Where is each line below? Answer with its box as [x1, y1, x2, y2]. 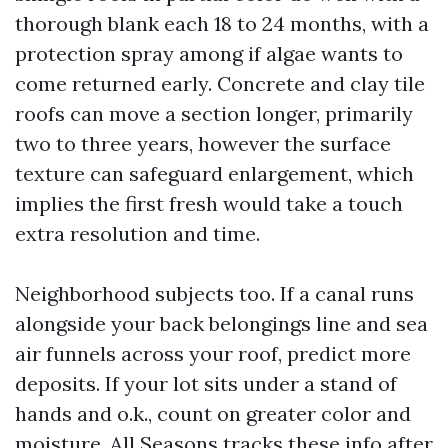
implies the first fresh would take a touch [15, 191, 403, 216]
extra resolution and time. [15, 221, 260, 246]
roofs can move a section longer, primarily [15, 101, 413, 126]
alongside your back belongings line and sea [15, 311, 428, 336]
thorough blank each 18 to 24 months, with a [15, 11, 429, 36]
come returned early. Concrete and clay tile [15, 71, 425, 96]
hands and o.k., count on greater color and [15, 401, 411, 426]
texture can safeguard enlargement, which [15, 161, 414, 186]
